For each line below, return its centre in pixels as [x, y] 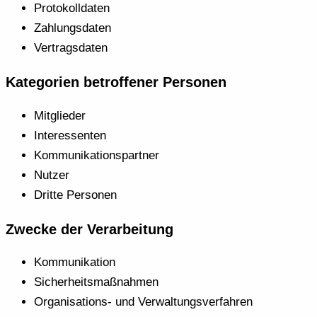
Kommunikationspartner [97, 155]
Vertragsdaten [71, 47]
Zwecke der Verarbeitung [90, 229]
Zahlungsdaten [73, 28]
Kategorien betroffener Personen [116, 82]
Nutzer [52, 175]
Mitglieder [60, 115]
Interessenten [70, 135]
